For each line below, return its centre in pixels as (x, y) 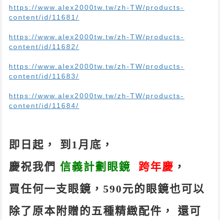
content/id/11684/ (44, 105)
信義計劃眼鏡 (96, 166)
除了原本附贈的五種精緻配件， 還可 (105, 211)
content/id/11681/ (44, 17)
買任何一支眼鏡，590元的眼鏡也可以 (107, 189)
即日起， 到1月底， (63, 144)
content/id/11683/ (44, 76)
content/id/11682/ (44, 46)
